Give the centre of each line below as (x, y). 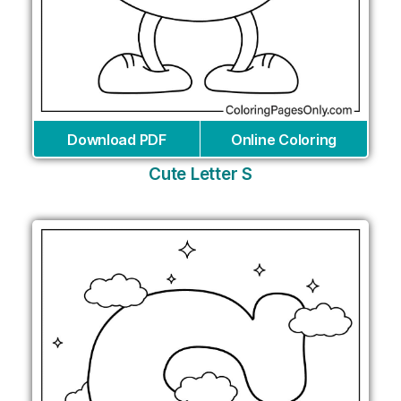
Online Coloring (284, 139)
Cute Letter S (200, 174)
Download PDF (117, 139)
